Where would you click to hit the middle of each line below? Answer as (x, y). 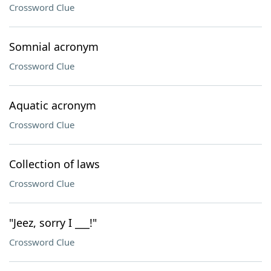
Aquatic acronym (53, 105)
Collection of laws (54, 164)
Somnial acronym (54, 47)
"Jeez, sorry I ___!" (53, 223)
